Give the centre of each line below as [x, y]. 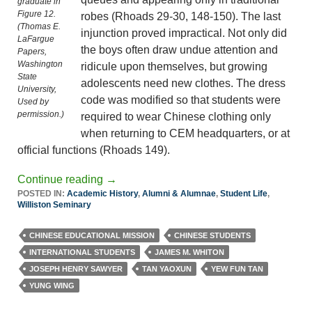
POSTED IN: [42, 193]
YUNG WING [52, 285]
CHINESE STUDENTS [212, 235]
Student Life [244, 193]
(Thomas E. [39, 26]
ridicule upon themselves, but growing [174, 66]
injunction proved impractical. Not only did [184, 33]
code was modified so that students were [181, 100]
